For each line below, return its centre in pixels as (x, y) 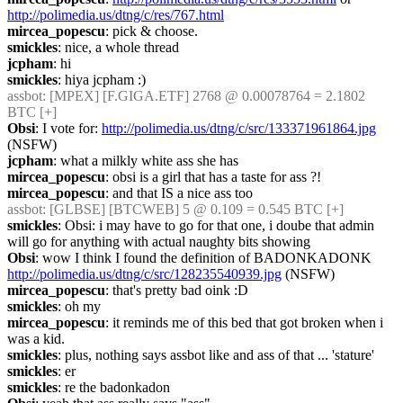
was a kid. (36, 339)
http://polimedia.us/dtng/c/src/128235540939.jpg (144, 274)
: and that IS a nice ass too (179, 193)
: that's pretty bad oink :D (177, 290)
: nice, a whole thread (118, 47)
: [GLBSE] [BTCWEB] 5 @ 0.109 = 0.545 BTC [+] (193, 209)
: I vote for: (68, 128)
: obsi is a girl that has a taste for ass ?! (213, 177)
